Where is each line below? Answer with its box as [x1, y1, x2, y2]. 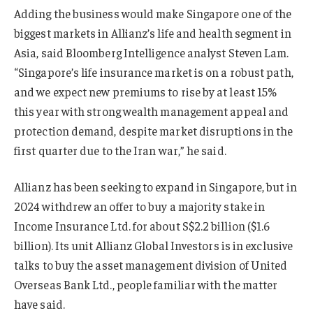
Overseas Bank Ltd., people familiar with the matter [14, 277, 278, 293]
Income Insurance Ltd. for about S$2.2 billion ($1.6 [14, 218, 270, 234]
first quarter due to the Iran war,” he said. [14, 143, 226, 159]
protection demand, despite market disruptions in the [14, 123, 293, 139]
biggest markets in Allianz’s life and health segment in [14, 25, 291, 41]
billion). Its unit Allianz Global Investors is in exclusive [14, 238, 293, 254]
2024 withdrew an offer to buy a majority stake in [14, 198, 265, 214]
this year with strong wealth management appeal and [14, 103, 289, 119]
